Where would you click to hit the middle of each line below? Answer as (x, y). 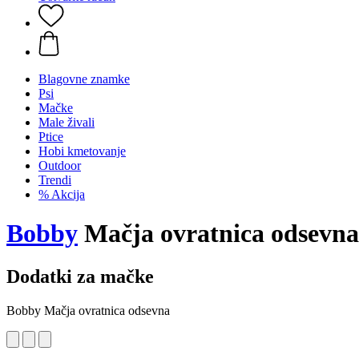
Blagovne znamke (84, 79)
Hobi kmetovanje (82, 151)
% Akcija (62, 194)
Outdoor (60, 165)
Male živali (67, 122)
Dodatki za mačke (80, 276)
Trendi (55, 180)
